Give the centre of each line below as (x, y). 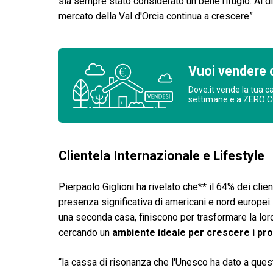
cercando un (85, 232)
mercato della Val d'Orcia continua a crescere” (156, 16)
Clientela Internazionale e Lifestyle (161, 156)
